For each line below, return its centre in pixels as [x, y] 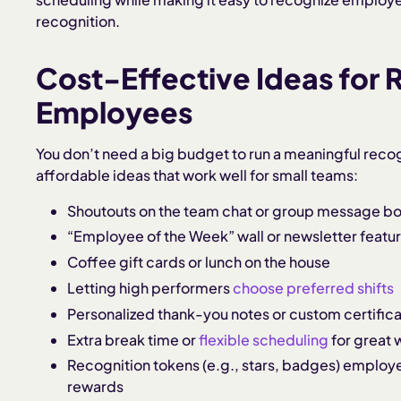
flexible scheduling [264, 339]
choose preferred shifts [314, 287]
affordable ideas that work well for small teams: [197, 175]
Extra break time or [133, 339]
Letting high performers [150, 287]
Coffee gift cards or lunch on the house [199, 262]
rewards [96, 387]
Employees [114, 111]
